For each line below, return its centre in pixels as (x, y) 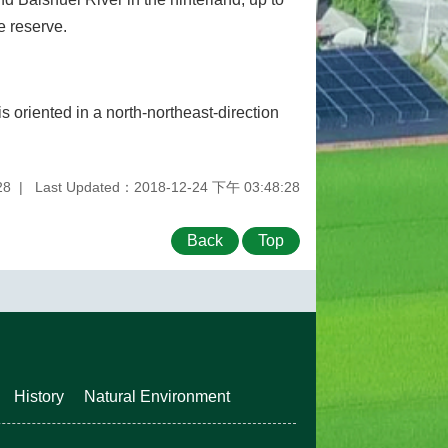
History (39, 396)
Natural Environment (157, 396)
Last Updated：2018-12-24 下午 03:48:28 (167, 186)
